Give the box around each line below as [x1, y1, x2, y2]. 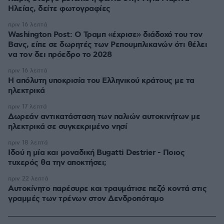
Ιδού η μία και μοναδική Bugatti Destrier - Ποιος [8, 147, 184, 158]
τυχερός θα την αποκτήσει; [8, 157, 106, 168]
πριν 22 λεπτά [8, 175, 48, 183]
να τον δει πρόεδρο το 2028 [8, 49, 111, 60]
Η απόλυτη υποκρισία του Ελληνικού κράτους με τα [8, 75, 194, 86]
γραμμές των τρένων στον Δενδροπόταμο [8, 193, 163, 204]
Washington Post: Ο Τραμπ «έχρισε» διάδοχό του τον [8, 29, 202, 40]
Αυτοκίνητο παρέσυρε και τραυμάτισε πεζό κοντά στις [8, 183, 206, 194]
